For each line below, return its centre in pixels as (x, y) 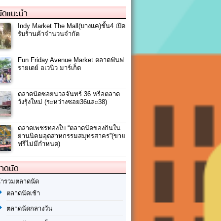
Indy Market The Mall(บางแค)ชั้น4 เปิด (72, 26)
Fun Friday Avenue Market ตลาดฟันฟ (71, 60)
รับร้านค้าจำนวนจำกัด (49, 34)
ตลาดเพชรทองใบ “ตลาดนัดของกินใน (69, 128)
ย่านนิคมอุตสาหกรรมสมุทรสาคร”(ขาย (72, 136)
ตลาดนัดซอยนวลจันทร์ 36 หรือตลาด (69, 94)
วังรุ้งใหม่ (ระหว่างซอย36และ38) (62, 102)
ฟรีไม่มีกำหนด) (39, 144)
